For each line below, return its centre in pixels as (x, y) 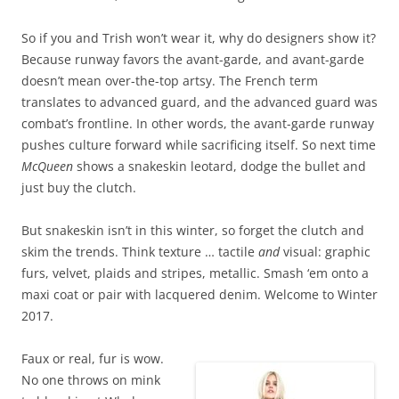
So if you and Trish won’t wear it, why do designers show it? (199, 38)
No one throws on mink (91, 380)
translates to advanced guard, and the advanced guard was (199, 102)
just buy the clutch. (79, 187)
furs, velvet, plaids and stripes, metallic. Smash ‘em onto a (195, 273)
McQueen (47, 166)
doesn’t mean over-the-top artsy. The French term (170, 81)
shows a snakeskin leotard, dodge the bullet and (220, 166)
